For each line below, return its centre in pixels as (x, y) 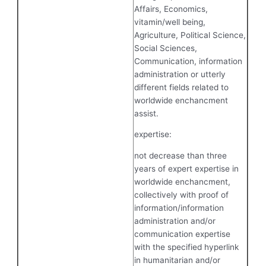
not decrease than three (181, 155)
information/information (179, 208)
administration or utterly (180, 74)
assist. (147, 113)
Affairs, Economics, (171, 9)
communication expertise (183, 234)
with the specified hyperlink (187, 247)
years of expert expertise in (187, 168)
